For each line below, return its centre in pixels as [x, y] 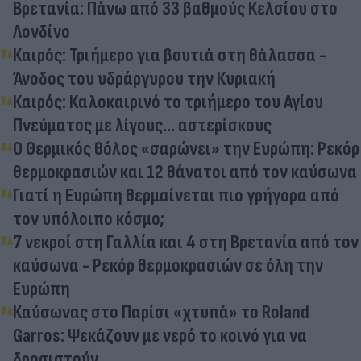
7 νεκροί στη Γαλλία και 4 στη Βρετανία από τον [186, 242]
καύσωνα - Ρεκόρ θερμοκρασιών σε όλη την [168, 265]
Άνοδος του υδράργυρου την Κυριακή [144, 78]
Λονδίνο [41, 31]
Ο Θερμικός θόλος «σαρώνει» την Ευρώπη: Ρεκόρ [186, 148]
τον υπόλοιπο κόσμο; [89, 218]
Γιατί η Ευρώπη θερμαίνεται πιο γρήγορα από [176, 195]
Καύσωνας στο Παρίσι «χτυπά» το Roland [161, 312]
